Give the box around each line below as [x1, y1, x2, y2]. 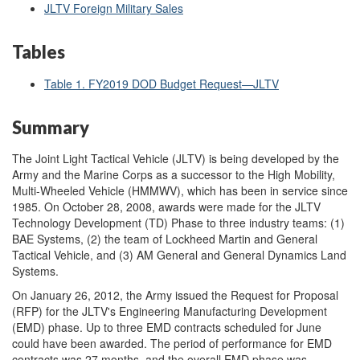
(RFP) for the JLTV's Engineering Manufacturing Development [12, 303, 327, 319]
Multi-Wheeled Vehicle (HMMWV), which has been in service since [12, 182, 348, 198]
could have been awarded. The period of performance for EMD [12, 335, 332, 351]
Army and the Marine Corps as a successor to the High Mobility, [12, 166, 335, 182]
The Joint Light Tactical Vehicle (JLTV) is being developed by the [12, 150, 339, 166]
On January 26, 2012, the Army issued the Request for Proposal [12, 287, 338, 303]
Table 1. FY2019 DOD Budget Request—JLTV [44, 75, 279, 92]
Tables [12, 41, 65, 63]
